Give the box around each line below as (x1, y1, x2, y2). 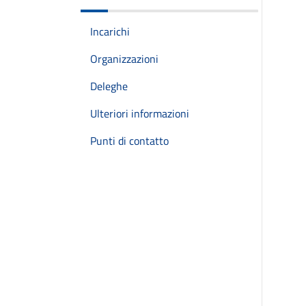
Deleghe (90, 78, 128, 94)
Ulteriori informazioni (90, 105, 189, 122)
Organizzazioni (90, 51, 158, 67)
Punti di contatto (90, 133, 169, 149)
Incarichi (90, 23, 130, 40)
